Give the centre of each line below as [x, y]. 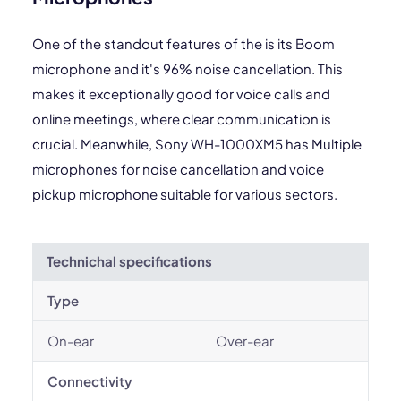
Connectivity [90, 381]
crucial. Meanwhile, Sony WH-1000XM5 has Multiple [197, 144]
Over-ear [245, 341]
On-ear [71, 341]
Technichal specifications [129, 261]
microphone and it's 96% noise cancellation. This [188, 68]
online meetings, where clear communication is [182, 119]
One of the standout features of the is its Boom [183, 43]
